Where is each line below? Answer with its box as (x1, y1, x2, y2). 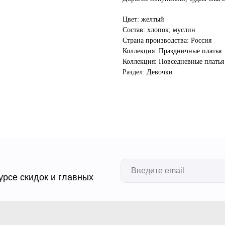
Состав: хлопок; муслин (123, 26, 195, 34)
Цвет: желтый (123, 16, 164, 24)
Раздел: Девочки (123, 68, 173, 76)
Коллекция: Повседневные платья (123, 58, 224, 66)
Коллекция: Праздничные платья (123, 47, 221, 55)
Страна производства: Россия (123, 37, 211, 45)
